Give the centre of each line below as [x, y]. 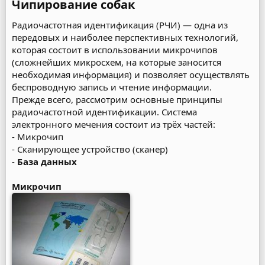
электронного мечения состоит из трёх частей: [114, 124]
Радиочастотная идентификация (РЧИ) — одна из [120, 25]
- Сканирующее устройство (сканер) [90, 149]
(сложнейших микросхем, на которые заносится [117, 62]
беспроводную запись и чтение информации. [112, 87]
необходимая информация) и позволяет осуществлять [131, 75]
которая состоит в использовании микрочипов [115, 50]
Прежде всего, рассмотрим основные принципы [117, 99]
